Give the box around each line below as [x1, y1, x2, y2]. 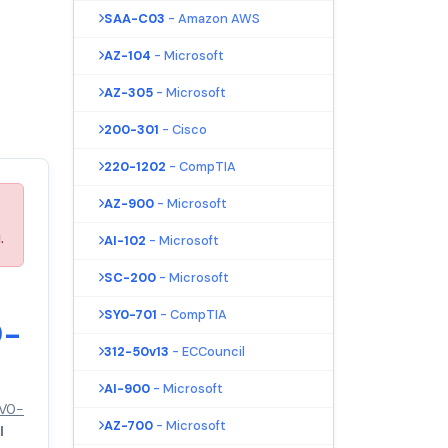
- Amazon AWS [168, 9, 260, 27]
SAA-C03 [104, 9, 165, 27]
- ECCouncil [172, 342, 245, 360]
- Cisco [162, 120, 207, 138]
